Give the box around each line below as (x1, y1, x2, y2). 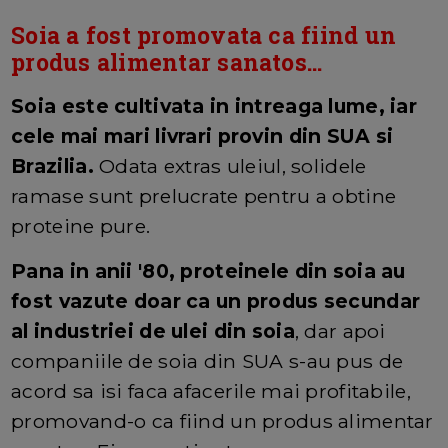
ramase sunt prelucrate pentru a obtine (11, 183, 397, 208)
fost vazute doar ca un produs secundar (11, 288, 421, 313)
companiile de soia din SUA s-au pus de (11, 348, 404, 373)
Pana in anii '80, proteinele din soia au (11, 258, 406, 283)
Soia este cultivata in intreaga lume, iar (11, 93, 418, 118)
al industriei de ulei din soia (11, 318, 295, 343)
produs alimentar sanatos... (11, 46, 323, 77)
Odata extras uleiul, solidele (93, 153, 367, 178)
